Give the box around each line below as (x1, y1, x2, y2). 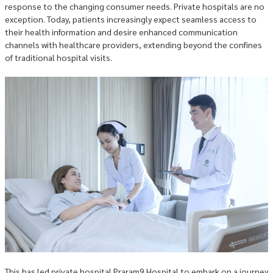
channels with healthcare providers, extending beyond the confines (5, 39, 262, 50)
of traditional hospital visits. (5, 52, 112, 63)
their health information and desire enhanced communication (5, 26, 238, 37)
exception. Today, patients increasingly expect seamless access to (5, 13, 257, 24)
